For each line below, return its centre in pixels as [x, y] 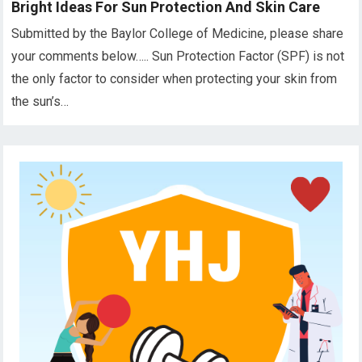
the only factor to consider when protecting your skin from [175, 79]
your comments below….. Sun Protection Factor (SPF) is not [178, 56]
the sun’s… [40, 101]
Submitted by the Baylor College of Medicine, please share [178, 34]
